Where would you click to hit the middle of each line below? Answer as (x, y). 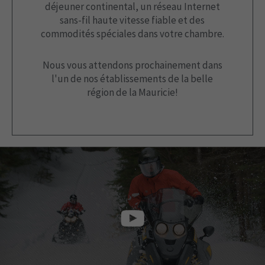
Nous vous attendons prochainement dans (132, 65)
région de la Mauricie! (132, 93)
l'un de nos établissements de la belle (132, 79)
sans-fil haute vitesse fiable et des (132, 20)
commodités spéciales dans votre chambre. (132, 34)
